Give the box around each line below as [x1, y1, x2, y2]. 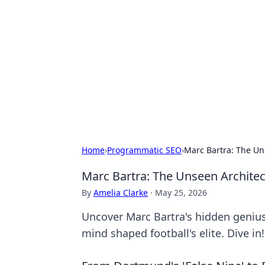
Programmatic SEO [107, 144, 182, 156]
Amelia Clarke [93, 187, 148, 198]
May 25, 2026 [155, 187, 207, 198]
